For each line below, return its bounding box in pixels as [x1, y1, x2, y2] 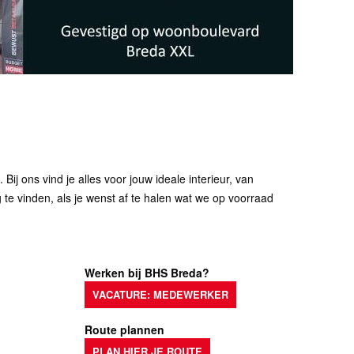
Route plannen [84, 322, 164, 337]
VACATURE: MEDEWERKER [92, 287, 228, 302]
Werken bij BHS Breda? [84, 265, 209, 281]
